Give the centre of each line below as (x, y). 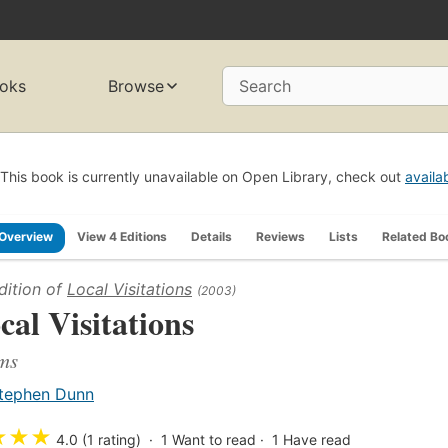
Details (211, 236)
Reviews (280, 236)
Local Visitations (129, 288)
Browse (136, 86)
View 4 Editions (122, 236)
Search (265, 86)
